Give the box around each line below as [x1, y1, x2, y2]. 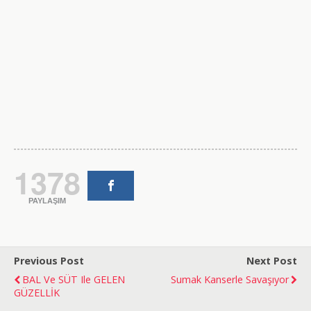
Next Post [246, 253, 297, 267]
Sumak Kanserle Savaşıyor [171, 272, 289, 286]
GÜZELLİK [14, 285, 60, 299]
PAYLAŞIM [28, 196, 66, 205]
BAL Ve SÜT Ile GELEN [22, 272, 125, 286]
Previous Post [14, 253, 84, 267]
